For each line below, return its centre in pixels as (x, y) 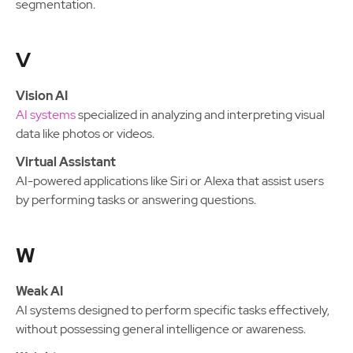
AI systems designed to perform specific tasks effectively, (173, 310)
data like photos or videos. (85, 134)
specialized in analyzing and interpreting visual (201, 115)
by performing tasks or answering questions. (136, 200)
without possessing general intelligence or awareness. (161, 329)
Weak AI (39, 291)
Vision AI (42, 96)
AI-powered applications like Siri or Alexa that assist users (170, 181)
